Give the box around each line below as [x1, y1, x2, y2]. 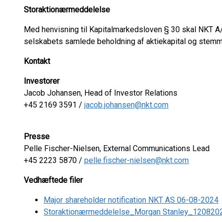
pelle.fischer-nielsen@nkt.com [84, 156, 189, 165]
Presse [24, 132, 50, 141]
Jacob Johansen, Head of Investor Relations [24, 88, 177, 98]
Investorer [24, 76, 59, 86]
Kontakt [24, 56, 50, 66]
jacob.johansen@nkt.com [84, 100, 168, 110]
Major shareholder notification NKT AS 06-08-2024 [44, 195, 219, 205]
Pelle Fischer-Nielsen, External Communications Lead [24, 144, 210, 153]
